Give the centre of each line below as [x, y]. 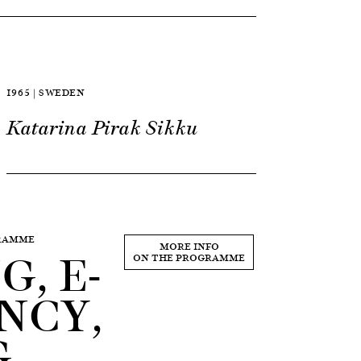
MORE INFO [189, 246]
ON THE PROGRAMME [189, 257]
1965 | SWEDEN [46, 92]
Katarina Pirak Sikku [102, 128]
